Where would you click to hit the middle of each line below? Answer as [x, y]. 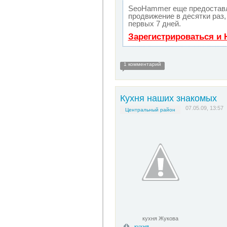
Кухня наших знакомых [168, 98]
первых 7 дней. [154, 24]
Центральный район [150, 110]
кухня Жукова [160, 218]
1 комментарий [142, 64]
